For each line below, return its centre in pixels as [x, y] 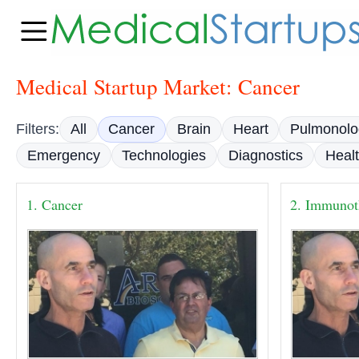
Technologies [164, 156]
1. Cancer [54, 204]
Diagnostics [265, 156]
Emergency [63, 156]
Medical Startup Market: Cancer [158, 87]
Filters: [38, 129]
